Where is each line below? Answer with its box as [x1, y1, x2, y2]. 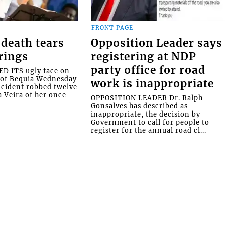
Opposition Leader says [91, 37, 223, 50]
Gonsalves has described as [91, 102, 188, 110]
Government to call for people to [91, 118, 210, 127]
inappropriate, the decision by [91, 110, 201, 119]
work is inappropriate [91, 77, 214, 91]
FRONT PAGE [91, 24, 134, 31]
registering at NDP [91, 50, 197, 64]
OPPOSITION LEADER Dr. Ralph [91, 94, 203, 102]
